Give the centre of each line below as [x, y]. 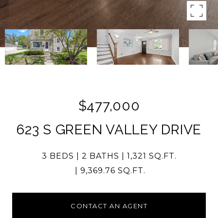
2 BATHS [100, 156]
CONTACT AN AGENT [109, 206]
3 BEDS [58, 156]
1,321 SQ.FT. [152, 156]
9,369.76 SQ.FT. [113, 171]
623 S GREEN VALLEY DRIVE [109, 130]
